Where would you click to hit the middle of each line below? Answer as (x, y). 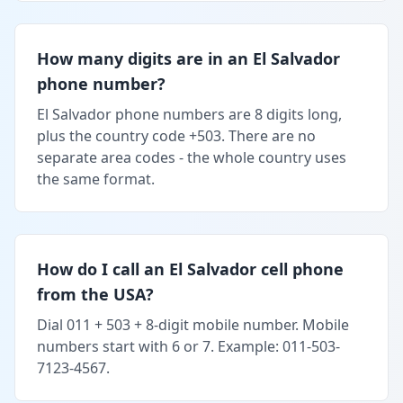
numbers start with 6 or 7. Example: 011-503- (188, 346)
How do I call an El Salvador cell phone (190, 269)
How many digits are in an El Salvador (188, 58)
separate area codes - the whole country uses (192, 157)
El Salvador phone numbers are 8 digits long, (189, 114)
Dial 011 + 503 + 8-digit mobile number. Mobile (193, 324)
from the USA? (95, 294)
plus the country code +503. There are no (176, 135)
